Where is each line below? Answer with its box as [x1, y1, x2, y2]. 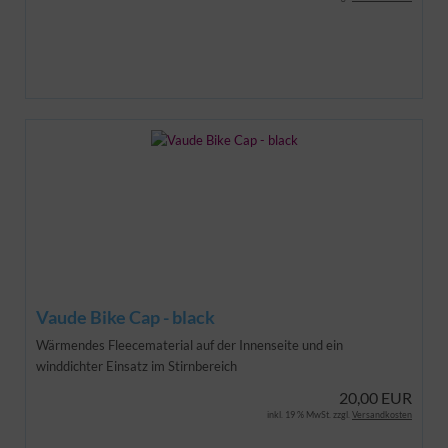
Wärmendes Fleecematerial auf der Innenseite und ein [36, 336, 343, 353]
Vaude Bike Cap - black [36, 305, 215, 328]
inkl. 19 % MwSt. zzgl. [267, 408, 352, 420]
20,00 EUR [339, 387, 412, 407]
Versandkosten [352, 408, 412, 420]
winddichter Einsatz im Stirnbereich [36, 357, 237, 374]
